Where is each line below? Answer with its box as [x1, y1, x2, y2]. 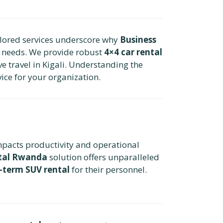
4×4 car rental [104, 46, 162, 58]
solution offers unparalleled [47, 151, 159, 163]
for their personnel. [70, 163, 147, 175]
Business [120, 33, 156, 45]
